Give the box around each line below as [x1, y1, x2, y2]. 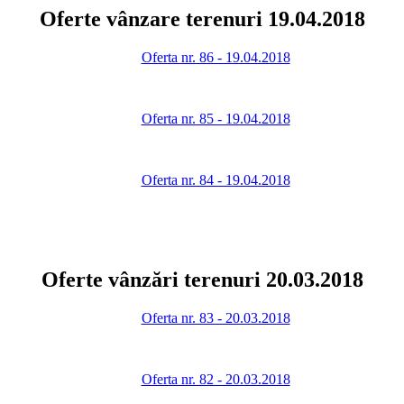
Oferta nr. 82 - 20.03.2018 [141, 371, 290, 387]
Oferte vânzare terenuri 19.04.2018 [39, 6, 365, 31]
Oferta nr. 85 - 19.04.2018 [141, 110, 290, 126]
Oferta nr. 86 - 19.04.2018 [141, 49, 290, 65]
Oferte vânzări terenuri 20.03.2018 [41, 267, 363, 291]
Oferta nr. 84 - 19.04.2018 [141, 171, 290, 188]
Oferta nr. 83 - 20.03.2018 [141, 309, 290, 326]
